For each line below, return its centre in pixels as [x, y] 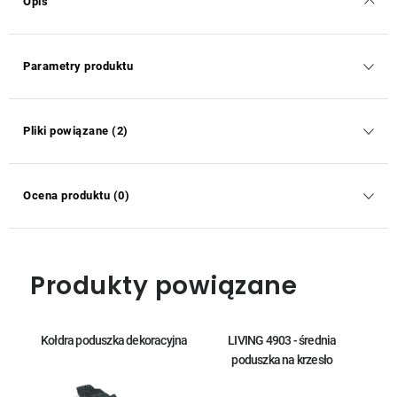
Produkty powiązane [163, 286]
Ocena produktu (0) [76, 195]
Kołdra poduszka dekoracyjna [114, 340]
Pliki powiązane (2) [76, 131]
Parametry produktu [78, 66]
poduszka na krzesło [282, 360]
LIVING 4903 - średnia [282, 340]
